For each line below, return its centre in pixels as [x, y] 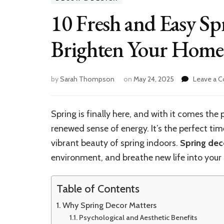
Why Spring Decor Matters [110, 205]
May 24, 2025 [154, 79]
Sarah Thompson [87, 79]
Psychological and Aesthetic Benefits [138, 218]
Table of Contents [98, 189]
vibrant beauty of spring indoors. [115, 143]
